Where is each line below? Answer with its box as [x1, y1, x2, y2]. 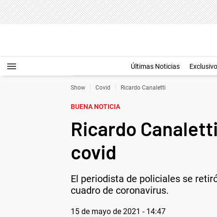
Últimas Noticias [131, 62, 180, 70]
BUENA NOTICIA [71, 103, 120, 110]
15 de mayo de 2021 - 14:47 [71, 207, 166, 216]
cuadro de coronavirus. [71, 185, 169, 196]
